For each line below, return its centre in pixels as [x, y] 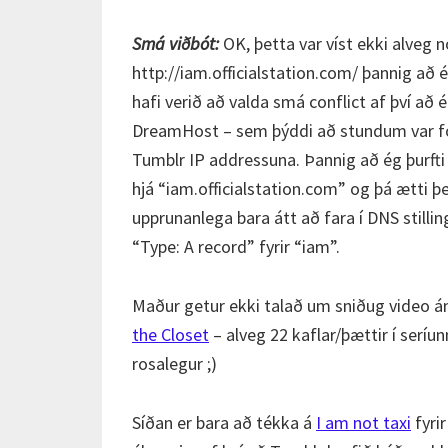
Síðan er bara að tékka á [224, 422]
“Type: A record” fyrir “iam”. [236, 246]
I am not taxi [363, 422]
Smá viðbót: [175, 43]
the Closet [170, 334]
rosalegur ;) [174, 363]
